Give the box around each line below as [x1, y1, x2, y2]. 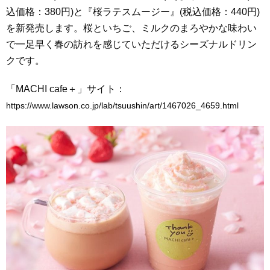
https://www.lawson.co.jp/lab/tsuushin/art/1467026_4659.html [6, 101, 239, 111]
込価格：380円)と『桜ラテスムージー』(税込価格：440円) [6, 6, 260, 17]
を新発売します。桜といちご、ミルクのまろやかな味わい [6, 22, 257, 33]
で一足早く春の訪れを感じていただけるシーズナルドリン [6, 39, 257, 49]
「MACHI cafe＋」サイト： [6, 84, 125, 95]
